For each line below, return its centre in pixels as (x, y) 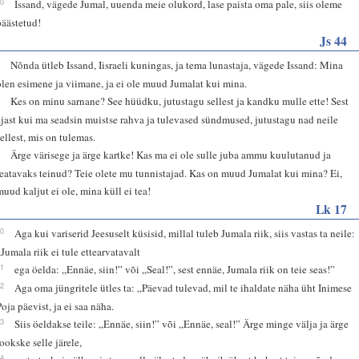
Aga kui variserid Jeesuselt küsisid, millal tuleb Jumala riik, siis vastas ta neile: (185, 233)
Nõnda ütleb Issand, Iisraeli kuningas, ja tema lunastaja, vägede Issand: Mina (177, 65)
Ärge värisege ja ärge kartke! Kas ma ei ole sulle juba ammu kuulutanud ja (171, 154)
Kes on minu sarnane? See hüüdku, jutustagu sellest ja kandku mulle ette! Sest (180, 101)
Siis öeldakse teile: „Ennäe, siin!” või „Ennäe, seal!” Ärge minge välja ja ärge (182, 323)
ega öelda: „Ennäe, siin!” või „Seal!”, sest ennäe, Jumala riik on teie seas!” (175, 269)
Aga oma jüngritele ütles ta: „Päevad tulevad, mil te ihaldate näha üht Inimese (184, 287)
